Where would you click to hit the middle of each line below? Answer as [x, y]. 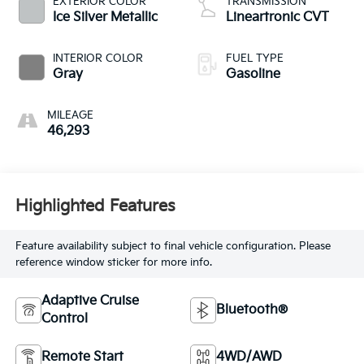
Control [64, 319]
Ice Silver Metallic [105, 18]
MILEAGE [70, 116]
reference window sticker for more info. [113, 262]
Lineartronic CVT [277, 18]
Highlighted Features [95, 206]
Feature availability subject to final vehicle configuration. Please [173, 246]
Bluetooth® [252, 310]
